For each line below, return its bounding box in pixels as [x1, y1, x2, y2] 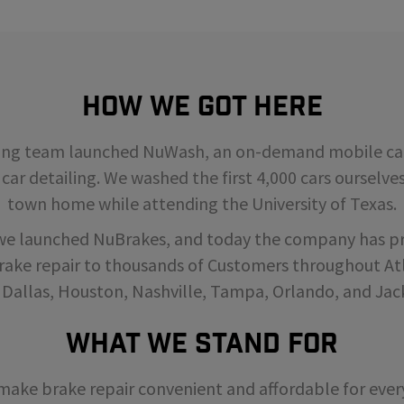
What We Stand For [66, 329, 338, 358]
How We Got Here [81, 92, 323, 121]
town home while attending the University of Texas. [7, 192, 397, 216]
